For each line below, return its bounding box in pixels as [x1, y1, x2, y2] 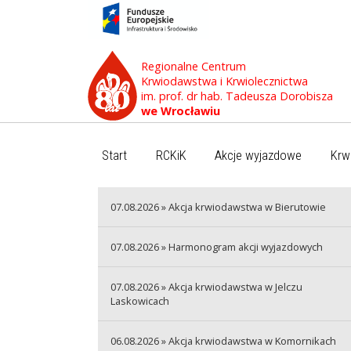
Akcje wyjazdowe [215, 147, 302, 163]
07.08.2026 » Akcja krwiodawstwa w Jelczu [110, 279, 302, 294]
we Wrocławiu [141, 103, 220, 118]
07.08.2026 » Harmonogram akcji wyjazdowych [110, 239, 323, 254]
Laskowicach [110, 293, 169, 308]
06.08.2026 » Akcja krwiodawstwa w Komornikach [110, 333, 336, 348]
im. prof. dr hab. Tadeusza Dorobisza [141, 88, 333, 103]
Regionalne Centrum [141, 58, 246, 74]
